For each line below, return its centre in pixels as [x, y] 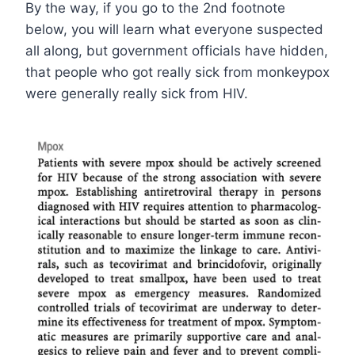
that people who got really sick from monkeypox [177, 72]
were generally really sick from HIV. [137, 93]
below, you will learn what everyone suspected [174, 29]
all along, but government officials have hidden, [177, 50]
